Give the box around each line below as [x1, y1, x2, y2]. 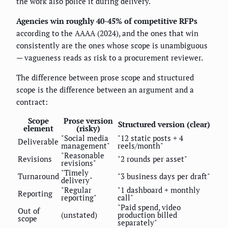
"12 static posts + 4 [118, 133, 183, 144]
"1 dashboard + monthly [118, 185, 200, 195]
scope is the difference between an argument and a [16, 84, 194, 95]
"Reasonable [61, 150, 104, 161]
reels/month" [118, 140, 163, 151]
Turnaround [18, 171, 59, 182]
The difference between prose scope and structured [16, 72, 194, 83]
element [23, 123, 53, 134]
